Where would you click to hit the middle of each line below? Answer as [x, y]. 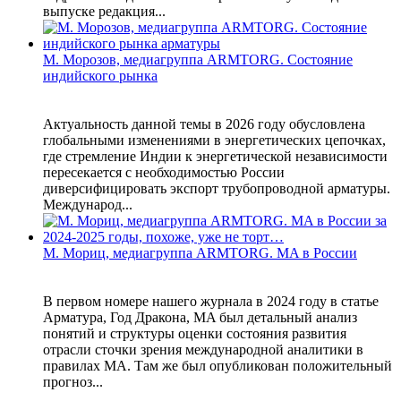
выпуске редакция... [104, 11]
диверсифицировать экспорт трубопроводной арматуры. [217, 188]
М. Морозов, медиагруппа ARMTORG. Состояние [198, 59]
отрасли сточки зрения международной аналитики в [203, 349]
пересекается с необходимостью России [164, 172]
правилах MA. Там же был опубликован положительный [218, 365]
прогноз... [73, 381]
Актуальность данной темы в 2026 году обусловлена [204, 124]
